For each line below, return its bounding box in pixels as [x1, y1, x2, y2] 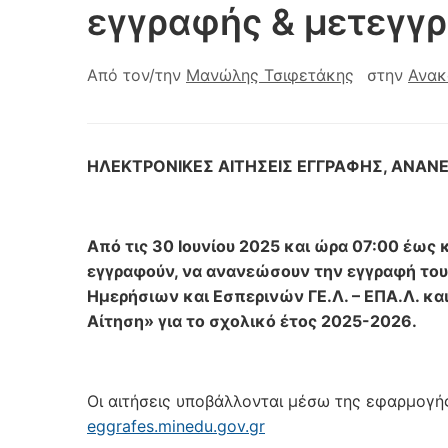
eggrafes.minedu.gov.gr [87, 416, 265, 436]
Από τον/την [87, 65, 186, 85]
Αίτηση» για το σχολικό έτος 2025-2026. [87, 311, 417, 331]
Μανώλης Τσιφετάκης [186, 65, 354, 85]
